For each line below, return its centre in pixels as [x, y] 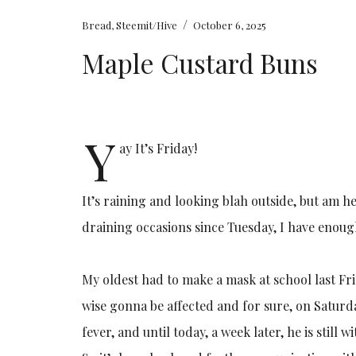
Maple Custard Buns [200, 62]
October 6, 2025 [230, 25]
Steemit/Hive [147, 25]
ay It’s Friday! [159, 148]
